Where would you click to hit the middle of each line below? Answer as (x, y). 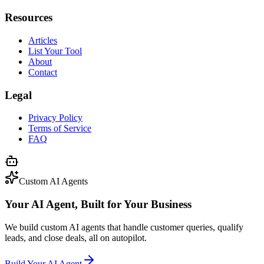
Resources (29, 18)
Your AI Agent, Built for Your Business (98, 204)
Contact (43, 72)
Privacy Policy (55, 118)
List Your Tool (55, 51)
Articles (43, 40)
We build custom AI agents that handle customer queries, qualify (124, 227)
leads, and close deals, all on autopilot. (76, 237)
